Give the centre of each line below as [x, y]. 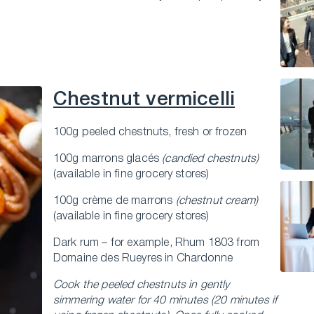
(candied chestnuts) [211, 159]
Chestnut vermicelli [144, 100]
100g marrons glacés [108, 159]
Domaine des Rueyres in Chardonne [143, 259]
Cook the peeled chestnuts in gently [142, 285]
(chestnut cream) [217, 201]
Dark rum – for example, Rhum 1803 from [157, 243]
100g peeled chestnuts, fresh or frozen [150, 132]
